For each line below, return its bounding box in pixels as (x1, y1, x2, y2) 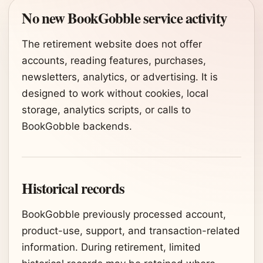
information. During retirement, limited (22, 241, 201, 253)
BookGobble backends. (22, 120, 133, 132)
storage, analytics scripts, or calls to (22, 103, 191, 116)
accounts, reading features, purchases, (22, 54, 207, 66)
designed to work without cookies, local (22, 87, 209, 99)
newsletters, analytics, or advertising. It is (22, 70, 218, 83)
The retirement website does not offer (22, 38, 203, 50)
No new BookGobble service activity (22, 6, 227, 28)
